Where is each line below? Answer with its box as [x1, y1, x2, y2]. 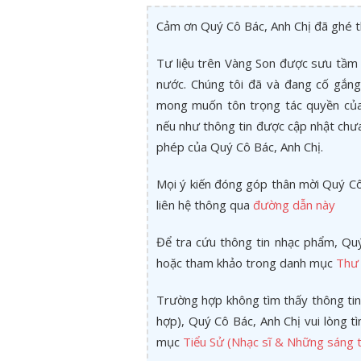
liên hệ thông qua [156, 197, 253, 213]
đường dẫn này [253, 197, 335, 213]
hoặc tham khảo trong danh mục [156, 255, 336, 271]
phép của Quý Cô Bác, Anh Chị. [156, 139, 323, 155]
